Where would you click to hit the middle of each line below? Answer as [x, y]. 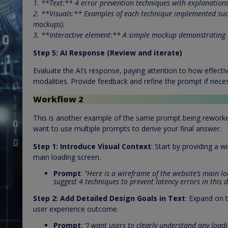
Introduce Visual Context [106, 146]
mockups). [49, 24]
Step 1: [46, 146]
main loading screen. [67, 157]
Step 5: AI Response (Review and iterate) [108, 53]
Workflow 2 [58, 99]
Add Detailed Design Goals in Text [123, 198]
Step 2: [46, 198]
